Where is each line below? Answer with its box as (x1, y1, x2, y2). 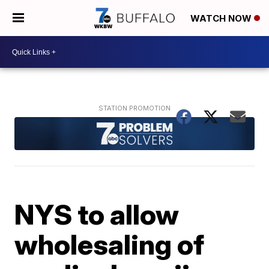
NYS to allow (14, 197, 180, 231)
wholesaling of (14, 227, 205, 261)
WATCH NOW (190, 13, 254, 25)
